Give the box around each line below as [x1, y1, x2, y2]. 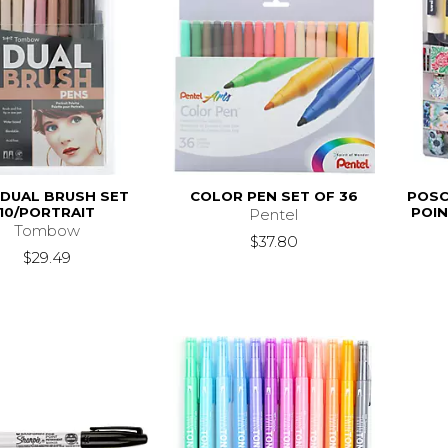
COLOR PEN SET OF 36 [189, 187, 358, 204]
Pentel [249, 204, 299, 224]
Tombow [13, 220, 80, 240]
